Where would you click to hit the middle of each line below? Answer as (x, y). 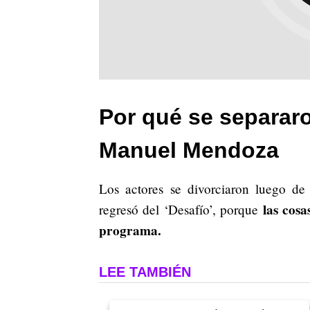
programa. (130, 230)
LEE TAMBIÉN (145, 272)
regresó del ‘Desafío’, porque (181, 209)
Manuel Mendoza (189, 150)
